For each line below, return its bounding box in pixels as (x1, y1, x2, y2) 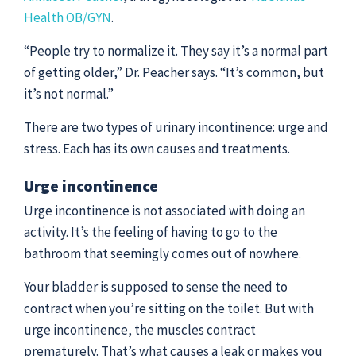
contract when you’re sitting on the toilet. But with (24, 300, 314, 317)
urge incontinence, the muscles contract (24, 321, 256, 339)
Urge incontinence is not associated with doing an (24, 202, 305, 219)
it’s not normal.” (24, 85, 114, 103)
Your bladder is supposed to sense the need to (24, 278, 288, 296)
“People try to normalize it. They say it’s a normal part (24, 42, 328, 60)
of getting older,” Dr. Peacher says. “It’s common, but (24, 64, 324, 81)
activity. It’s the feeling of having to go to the (24, 223, 277, 241)
